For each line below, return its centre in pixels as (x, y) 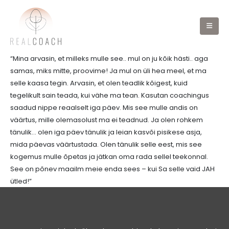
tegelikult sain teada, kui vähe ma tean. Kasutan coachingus (110, 95)
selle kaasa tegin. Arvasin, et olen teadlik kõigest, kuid (99, 83)
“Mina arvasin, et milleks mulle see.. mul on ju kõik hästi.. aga (109, 59)
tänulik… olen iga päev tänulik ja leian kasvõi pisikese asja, (106, 132)
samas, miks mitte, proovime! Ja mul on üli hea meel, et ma (108, 71)
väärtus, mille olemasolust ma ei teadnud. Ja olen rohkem (107, 120)
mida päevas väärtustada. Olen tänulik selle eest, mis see (106, 144)
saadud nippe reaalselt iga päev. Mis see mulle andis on (104, 108)
